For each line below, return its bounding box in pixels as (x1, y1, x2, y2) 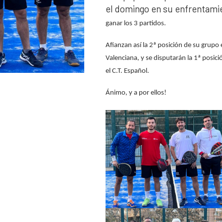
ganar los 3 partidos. (106, 20, 166, 28)
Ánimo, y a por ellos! (106, 89, 167, 97)
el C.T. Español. (106, 67, 150, 75)
